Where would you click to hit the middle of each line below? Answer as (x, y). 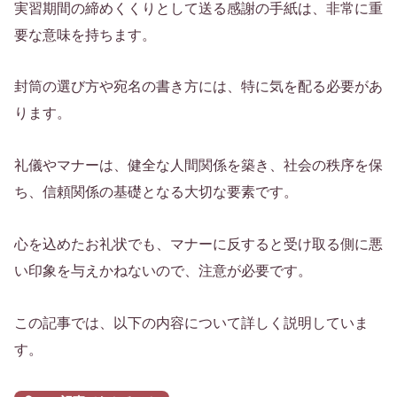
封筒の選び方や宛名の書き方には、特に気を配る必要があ (198, 87)
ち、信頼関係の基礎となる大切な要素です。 (156, 192)
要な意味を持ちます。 (85, 35)
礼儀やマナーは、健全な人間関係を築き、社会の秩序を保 (198, 166)
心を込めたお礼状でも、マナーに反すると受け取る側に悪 (198, 244)
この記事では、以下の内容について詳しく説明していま (191, 323)
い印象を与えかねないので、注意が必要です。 (163, 270)
